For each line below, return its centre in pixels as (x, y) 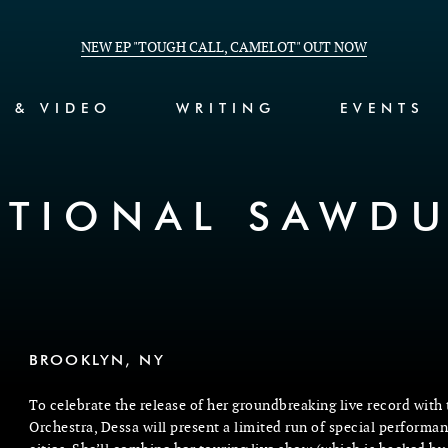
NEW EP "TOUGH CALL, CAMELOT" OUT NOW (223, 47)
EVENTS (382, 109)
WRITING (226, 109)
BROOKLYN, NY (97, 360)
